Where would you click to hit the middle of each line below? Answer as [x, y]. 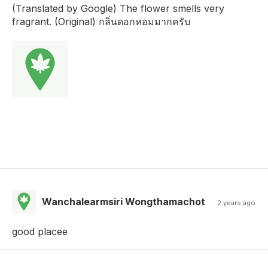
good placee [40, 231]
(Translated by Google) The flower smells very [118, 8]
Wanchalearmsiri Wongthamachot [124, 201]
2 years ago [237, 202]
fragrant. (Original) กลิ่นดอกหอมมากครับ [101, 21]
